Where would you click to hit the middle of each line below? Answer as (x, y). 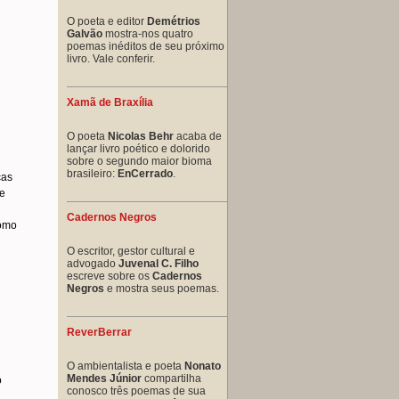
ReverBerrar (99, 332)
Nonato (203, 366)
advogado (93, 263)
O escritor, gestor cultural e (131, 251)
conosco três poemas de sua (136, 391)
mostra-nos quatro (148, 33)
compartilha (171, 378)
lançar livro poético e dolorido (138, 148)
